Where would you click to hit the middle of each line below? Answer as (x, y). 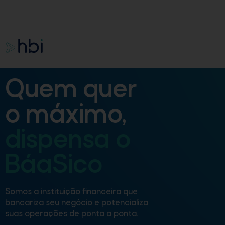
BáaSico (54, 166)
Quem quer (71, 91)
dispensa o (68, 141)
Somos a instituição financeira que (71, 192)
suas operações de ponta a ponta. (72, 214)
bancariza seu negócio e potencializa (77, 203)
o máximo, (66, 116)
